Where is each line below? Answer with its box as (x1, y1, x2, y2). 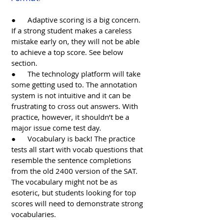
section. (11, 57, 37, 68)
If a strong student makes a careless (11, 25, 134, 35)
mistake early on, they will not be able (11, 36, 141, 46)
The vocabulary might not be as (11, 176, 119, 187)
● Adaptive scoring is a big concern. (11, 14, 142, 25)
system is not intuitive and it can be (11, 90, 133, 100)
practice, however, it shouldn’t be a (11, 111, 131, 122)
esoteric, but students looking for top (11, 187, 138, 197)
